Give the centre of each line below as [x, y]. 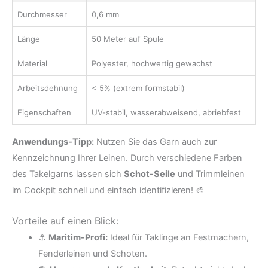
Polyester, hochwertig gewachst [152, 63]
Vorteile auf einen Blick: [65, 221]
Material [32, 63]
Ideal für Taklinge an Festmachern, [178, 237]
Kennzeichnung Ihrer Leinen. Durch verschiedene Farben [127, 158]
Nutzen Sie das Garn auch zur [155, 141]
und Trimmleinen [210, 174]
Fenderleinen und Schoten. [92, 254]
